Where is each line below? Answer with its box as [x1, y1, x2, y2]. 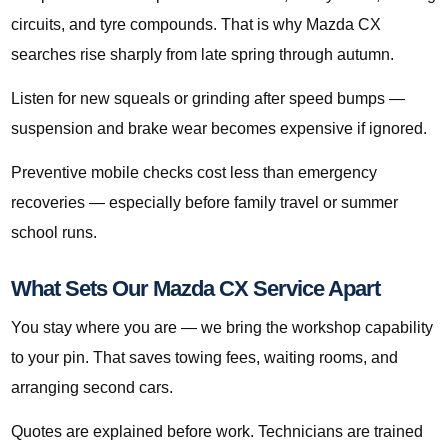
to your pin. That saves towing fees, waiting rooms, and [11, 349, 398, 367]
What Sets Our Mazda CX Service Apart [11, 276, 380, 302]
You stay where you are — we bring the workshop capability [11, 319, 433, 337]
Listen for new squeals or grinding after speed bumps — [11, 90, 405, 108]
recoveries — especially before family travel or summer [11, 194, 398, 212]
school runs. [11, 224, 97, 242]
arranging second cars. [11, 379, 173, 397]
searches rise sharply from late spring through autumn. [11, 46, 394, 64]
